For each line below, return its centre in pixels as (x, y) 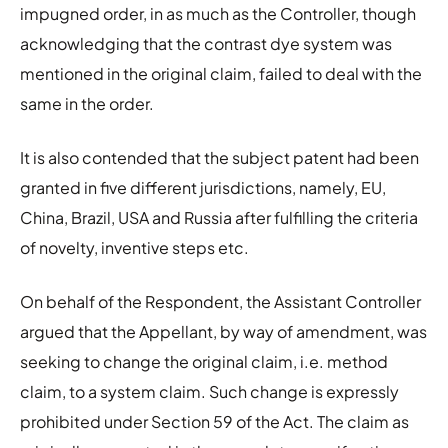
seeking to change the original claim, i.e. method (204, 361)
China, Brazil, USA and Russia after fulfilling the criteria (219, 217)
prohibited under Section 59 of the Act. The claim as (214, 421)
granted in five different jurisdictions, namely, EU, (203, 187)
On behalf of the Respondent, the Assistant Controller (220, 301)
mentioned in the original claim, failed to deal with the (221, 73)
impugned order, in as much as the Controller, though (218, 13)
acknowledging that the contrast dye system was (206, 43)
